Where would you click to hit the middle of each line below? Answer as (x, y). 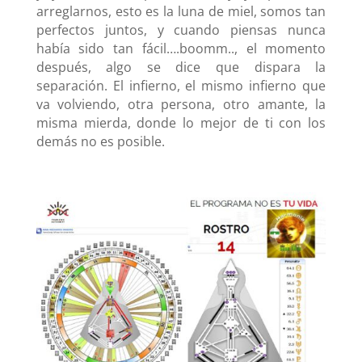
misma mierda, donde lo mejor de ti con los (181, 123)
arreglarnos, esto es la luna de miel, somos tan (181, 12)
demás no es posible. (100, 142)
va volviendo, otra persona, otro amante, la (181, 105)
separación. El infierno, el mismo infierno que (181, 86)
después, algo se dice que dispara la (181, 67)
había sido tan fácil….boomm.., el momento (181, 49)
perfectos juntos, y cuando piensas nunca (181, 30)
